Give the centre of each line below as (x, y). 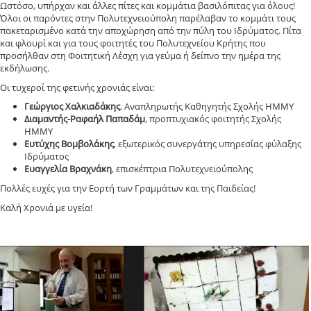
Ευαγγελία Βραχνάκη (68, 169)
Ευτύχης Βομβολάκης (69, 144)
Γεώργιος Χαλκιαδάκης (72, 106)
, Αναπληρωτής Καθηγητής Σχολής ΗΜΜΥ (207, 106)
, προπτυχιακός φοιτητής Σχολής (213, 119)
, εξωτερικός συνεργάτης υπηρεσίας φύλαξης (208, 144)
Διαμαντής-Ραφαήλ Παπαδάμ (85, 119)
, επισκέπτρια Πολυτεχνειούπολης (182, 169)
